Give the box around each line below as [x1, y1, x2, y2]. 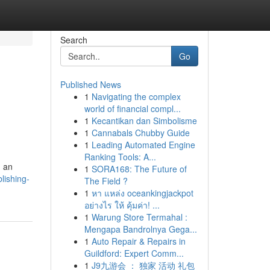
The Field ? [84, 175, 128, 187]
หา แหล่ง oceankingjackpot [91, 187, 193, 199]
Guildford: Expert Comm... [84, 247, 184, 259]
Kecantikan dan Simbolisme [91, 115, 197, 127]
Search [60, 34, 87, 46]
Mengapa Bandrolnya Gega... [84, 223, 197, 235]
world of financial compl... [84, 102, 181, 115]
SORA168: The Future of [91, 163, 187, 175]
